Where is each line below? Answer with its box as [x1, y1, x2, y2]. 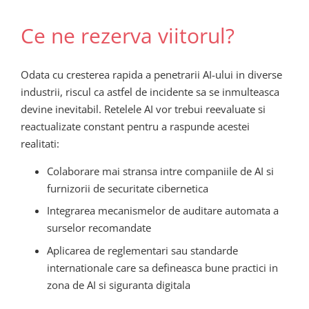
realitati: [21, 136, 59, 150]
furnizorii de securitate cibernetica [46, 181, 208, 195]
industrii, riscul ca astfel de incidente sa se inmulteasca [21, 84, 279, 99]
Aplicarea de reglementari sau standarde [46, 243, 238, 257]
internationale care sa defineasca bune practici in [46, 260, 278, 275]
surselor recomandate [46, 221, 151, 235]
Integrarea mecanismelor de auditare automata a [46, 203, 279, 217]
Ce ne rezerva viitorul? [21, 21, 235, 50]
